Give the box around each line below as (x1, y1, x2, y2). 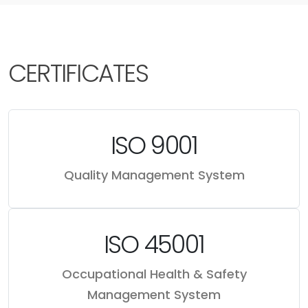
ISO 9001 (110, 128, 198, 162)
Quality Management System (63, 166, 245, 184)
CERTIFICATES (8, 56, 148, 90)
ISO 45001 (103, 227, 205, 261)
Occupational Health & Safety (61, 265, 247, 283)
